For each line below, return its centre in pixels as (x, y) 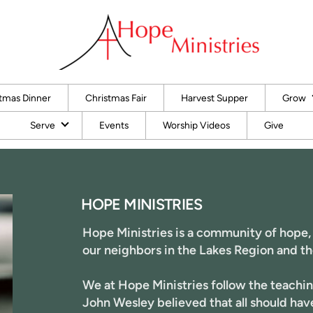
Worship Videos (196, 125)
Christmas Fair (116, 97)
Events (114, 125)
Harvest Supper (214, 97)
